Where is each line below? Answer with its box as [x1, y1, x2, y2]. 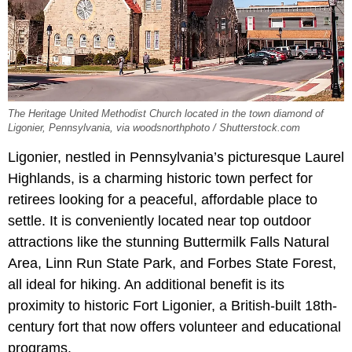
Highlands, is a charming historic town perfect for [8, 170, 313, 187]
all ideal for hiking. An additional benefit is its [8, 277, 284, 293]
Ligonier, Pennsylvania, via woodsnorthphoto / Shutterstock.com [8, 123, 300, 134]
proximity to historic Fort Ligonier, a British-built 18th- [8, 298, 337, 314]
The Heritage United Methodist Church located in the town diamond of [8, 108, 324, 120]
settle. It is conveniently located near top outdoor [8, 213, 311, 229]
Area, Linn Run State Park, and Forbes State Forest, [8, 255, 336, 272]
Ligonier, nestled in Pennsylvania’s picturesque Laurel [8, 149, 344, 166]
